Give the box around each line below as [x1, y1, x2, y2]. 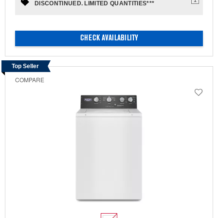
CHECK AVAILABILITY [80, 35, 138, 42]
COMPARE [15, 75, 44, 84]
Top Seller [12, 63, 39, 70]
